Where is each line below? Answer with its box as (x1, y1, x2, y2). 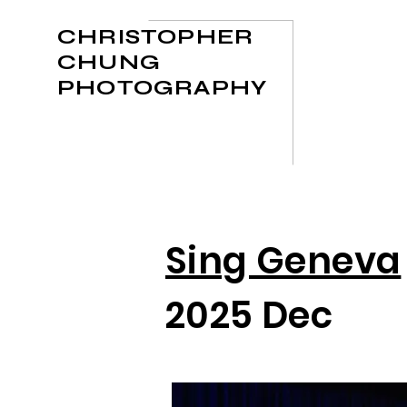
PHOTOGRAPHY (57, 74, 268, 101)
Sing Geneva (165, 235, 402, 286)
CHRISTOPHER (57, 24, 254, 50)
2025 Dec (165, 290, 333, 341)
